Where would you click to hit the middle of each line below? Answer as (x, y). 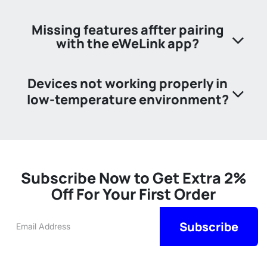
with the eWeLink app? (128, 43)
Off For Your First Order (133, 194)
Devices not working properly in (128, 83)
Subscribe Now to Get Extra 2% (133, 178)
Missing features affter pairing (128, 30)
